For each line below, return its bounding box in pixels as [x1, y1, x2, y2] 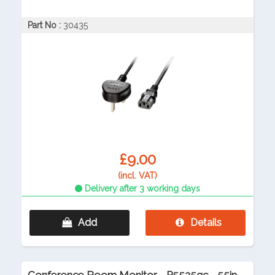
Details [190, 217, 222, 229]
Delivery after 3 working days [82, 184, 200, 194]
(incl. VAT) [118, 171, 157, 181]
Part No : [28, 20, 61, 31]
